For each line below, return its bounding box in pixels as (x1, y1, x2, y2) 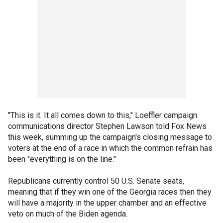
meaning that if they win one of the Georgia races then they (8, 187, 212, 197)
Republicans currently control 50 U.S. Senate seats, (8, 176, 184, 186)
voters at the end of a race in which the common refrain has (8, 143, 213, 153)
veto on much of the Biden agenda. (8, 209, 127, 219)
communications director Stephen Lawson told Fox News (8, 121, 207, 131)
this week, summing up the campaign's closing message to (8, 132, 212, 142)
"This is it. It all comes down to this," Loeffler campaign (8, 110, 197, 120)
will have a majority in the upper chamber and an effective (8, 198, 207, 208)
